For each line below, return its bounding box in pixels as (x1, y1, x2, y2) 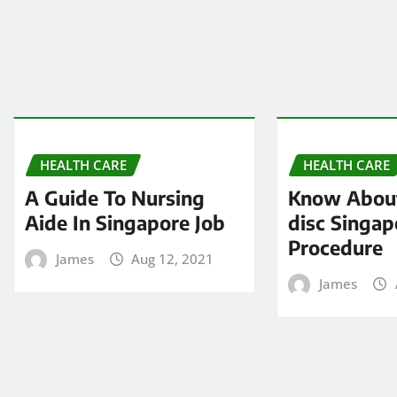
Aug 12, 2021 (131, 249, 214, 268)
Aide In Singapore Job (25, 209, 225, 235)
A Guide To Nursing (25, 184, 205, 210)
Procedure (288, 234, 384, 260)
